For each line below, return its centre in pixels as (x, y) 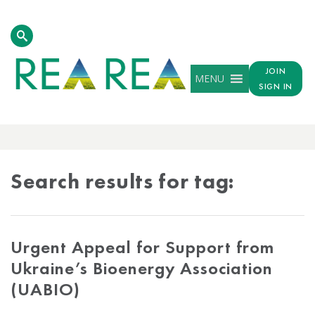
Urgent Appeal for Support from (142, 247)
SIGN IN (276, 87)
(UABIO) (45, 289)
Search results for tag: (123, 181)
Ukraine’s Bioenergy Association (142, 268)
